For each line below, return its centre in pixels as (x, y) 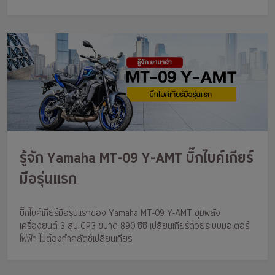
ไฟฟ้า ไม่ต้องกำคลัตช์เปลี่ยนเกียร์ (76, 239)
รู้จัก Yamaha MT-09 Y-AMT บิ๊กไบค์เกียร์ (137, 158)
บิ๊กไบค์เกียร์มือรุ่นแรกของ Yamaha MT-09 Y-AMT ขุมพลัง (120, 213)
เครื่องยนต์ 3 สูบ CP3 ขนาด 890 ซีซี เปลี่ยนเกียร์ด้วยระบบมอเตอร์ (134, 226)
